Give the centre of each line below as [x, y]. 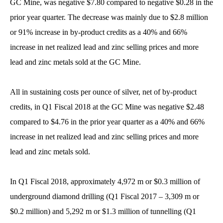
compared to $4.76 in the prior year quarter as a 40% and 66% [107, 121]
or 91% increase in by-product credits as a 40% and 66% [99, 32]
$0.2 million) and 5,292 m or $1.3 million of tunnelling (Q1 [103, 211]
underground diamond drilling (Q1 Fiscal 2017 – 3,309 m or [105, 196]
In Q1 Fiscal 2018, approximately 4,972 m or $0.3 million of [105, 181]
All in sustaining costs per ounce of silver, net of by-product [103, 92]
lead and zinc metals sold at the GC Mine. [75, 62]
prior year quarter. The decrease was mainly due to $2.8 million [109, 17]
